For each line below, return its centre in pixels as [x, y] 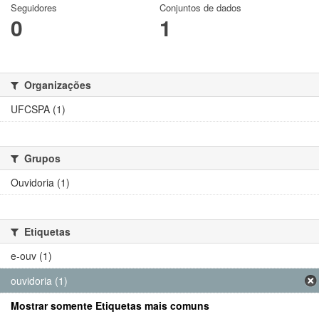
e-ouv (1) [31, 255]
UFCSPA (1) [38, 109]
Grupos [41, 158]
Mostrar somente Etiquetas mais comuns [110, 305]
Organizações [56, 84]
